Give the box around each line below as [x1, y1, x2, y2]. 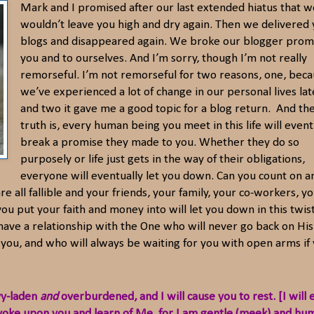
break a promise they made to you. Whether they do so [20, 137, 299, 149]
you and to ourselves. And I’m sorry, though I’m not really [20, 53, 307, 65]
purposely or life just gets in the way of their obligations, [20, 153, 305, 166]
